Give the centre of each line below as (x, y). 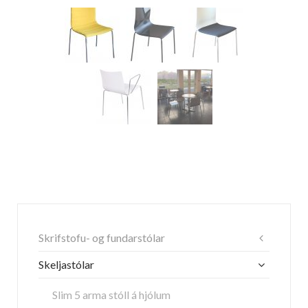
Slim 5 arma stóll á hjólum (111, 295)
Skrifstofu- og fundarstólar (102, 238)
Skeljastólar (66, 264)
